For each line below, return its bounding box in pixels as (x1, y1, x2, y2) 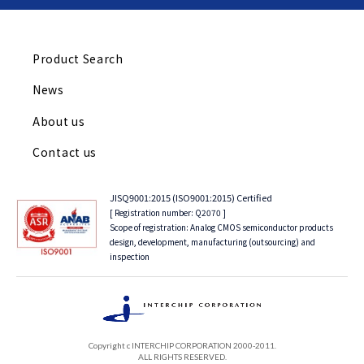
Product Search (32, 50, 123, 67)
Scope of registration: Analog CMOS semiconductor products (110, 221, 333, 233)
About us (32, 112, 85, 129)
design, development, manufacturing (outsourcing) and (110, 236, 315, 248)
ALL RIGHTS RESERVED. (137, 351, 227, 362)
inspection (110, 250, 149, 262)
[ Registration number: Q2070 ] (110, 206, 226, 219)
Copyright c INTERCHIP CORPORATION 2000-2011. (88, 340, 276, 350)
